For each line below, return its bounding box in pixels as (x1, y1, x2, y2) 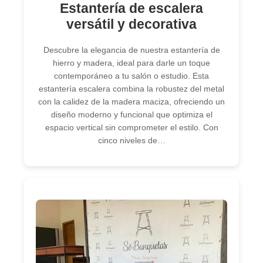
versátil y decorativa (66, 16, 197, 32)
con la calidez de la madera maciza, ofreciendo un (38, 96, 225, 106)
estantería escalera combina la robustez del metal (39, 83, 224, 93)
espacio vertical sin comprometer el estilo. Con (45, 122, 218, 132)
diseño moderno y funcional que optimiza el (50, 109, 213, 119)
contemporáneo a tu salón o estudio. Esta (54, 70, 209, 80)
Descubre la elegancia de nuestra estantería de (43, 45, 220, 55)
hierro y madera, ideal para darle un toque (53, 58, 210, 68)
